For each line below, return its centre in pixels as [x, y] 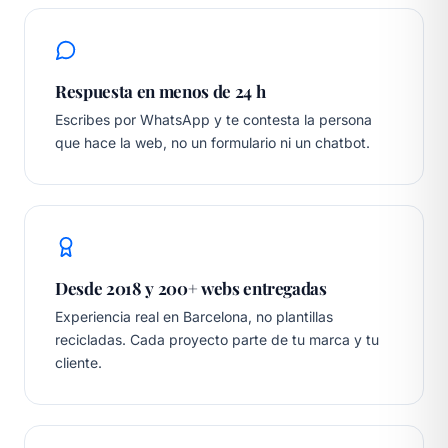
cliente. [78, 363]
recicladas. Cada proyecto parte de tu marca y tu [217, 340]
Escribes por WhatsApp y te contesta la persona [213, 120]
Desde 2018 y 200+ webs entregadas [191, 288]
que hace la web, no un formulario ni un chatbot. [212, 143]
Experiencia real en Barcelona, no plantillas [194, 317]
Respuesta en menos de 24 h [160, 91]
